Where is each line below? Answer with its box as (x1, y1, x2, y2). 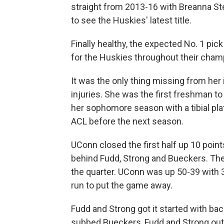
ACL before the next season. (71, 116, 183, 126)
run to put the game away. (71, 180, 172, 190)
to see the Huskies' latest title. (71, 15, 191, 25)
